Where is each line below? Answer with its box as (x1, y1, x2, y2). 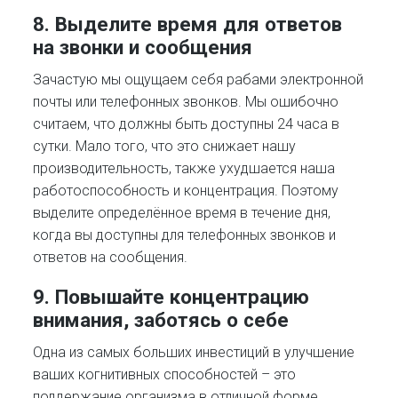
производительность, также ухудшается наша (33, 160, 336, 178)
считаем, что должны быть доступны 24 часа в (33, 115, 340, 133)
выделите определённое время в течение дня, (33, 204, 331, 222)
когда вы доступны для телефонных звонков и (33, 227, 337, 244)
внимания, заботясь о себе (33, 308, 290, 332)
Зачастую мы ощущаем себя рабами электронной (33, 71, 364, 89)
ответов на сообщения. (33, 249, 188, 267)
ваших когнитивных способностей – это (33, 366, 297, 384)
